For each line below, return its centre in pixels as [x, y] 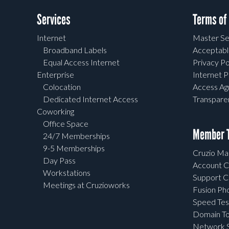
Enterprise [55, 75]
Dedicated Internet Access [90, 99]
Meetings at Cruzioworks [86, 185]
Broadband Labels [75, 50]
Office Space [66, 124]
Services [54, 20]
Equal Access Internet [81, 62]
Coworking [55, 111]
